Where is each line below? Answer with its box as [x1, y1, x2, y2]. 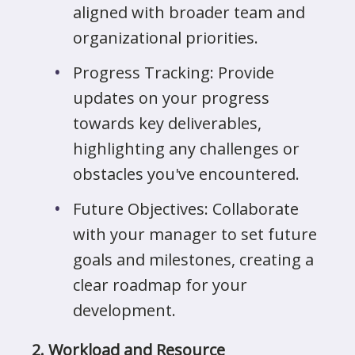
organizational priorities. [73, 27, 258, 48]
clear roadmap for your [73, 274, 247, 296]
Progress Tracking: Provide [73, 62, 274, 83]
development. [73, 300, 176, 321]
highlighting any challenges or [73, 138, 300, 159]
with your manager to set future [73, 223, 317, 245]
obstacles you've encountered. [73, 163, 300, 185]
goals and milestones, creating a [73, 249, 314, 270]
